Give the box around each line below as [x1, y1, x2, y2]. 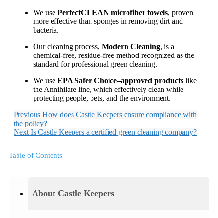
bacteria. [33, 25, 59, 34]
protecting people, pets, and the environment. [33, 93, 171, 102]
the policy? [14, 119, 47, 127]
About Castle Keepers [32, 188, 114, 198]
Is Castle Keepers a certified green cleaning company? [31, 127, 197, 136]
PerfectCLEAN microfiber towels [57, 8, 168, 17]
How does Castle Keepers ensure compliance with [42, 110, 197, 119]
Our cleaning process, [33, 42, 102, 51]
